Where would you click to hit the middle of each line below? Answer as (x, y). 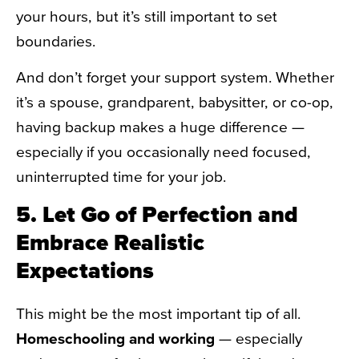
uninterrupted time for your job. (121, 176)
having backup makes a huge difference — (160, 126)
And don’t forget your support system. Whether (175, 77)
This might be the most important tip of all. (158, 314)
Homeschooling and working (115, 339)
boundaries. (58, 40)
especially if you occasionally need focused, (163, 151)
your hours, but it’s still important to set (147, 16)
